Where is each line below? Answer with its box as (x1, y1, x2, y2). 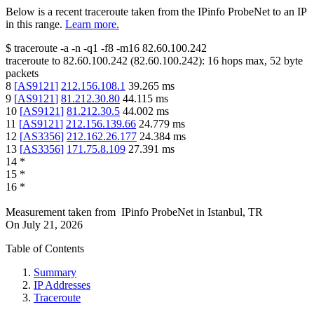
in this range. (6, 18, 62, 31)
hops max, (219, 55, 270, 67)
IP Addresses (34, 279, 90, 292)
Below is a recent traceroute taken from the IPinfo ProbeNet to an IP (6, 6, 306, 18)
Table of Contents (6, 243, 84, 255)
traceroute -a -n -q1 (14, 42, 98, 55)
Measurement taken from (6, 206, 116, 219)
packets (6, 67, 39, 80)
